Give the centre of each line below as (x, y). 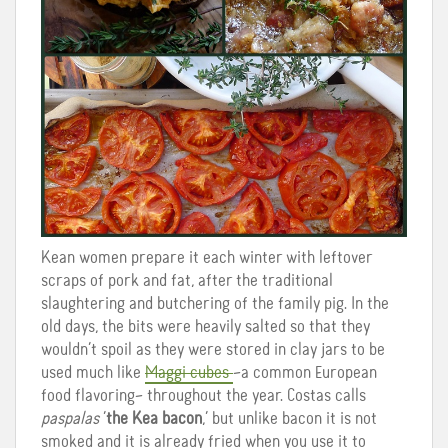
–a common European (305, 372)
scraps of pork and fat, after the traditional (187, 280)
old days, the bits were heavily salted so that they (205, 326)
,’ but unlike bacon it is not (289, 418)
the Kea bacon (154, 418)
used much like (93, 372)
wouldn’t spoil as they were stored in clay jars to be (213, 349)
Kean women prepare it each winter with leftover (206, 257)
